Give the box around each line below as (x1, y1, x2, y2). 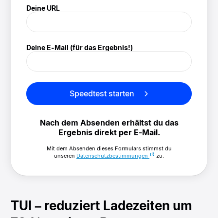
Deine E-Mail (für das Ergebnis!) (26, 43, 133, 52)
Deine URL (26, 3, 60, 12)
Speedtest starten (70, 89, 137, 99)
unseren (54, 152, 76, 160)
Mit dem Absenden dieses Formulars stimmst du (46, 145, 172, 152)
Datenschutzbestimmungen (76, 152, 149, 160)
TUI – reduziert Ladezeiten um (11, 198, 193, 214)
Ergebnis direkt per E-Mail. (58, 127, 160, 138)
